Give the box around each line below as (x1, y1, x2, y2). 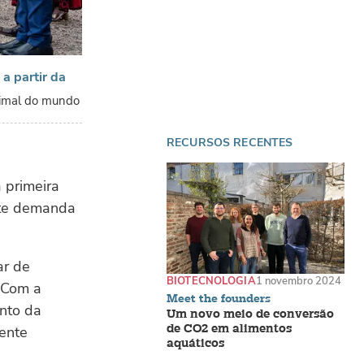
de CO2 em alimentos (167, 321, 292, 337)
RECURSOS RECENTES (167, 135, 293, 151)
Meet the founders (167, 290, 271, 305)
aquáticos (167, 336, 224, 352)
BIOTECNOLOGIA (167, 274, 256, 288)
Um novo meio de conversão (167, 306, 334, 323)
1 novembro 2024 (255, 274, 341, 288)
